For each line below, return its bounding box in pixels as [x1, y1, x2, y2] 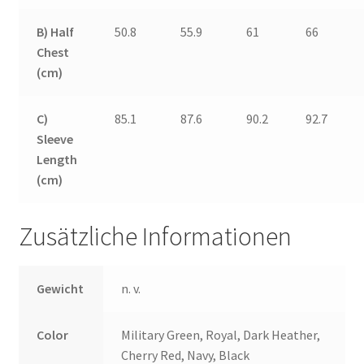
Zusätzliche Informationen [18, 220, 292, 253]
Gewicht [37, 280, 84, 297]
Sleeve [37, 130, 74, 147]
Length [37, 150, 78, 167]
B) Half [37, 23, 75, 40]
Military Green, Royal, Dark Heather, [121, 327, 321, 344]
